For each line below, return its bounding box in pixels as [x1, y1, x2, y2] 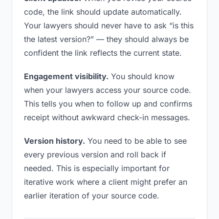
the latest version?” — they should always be [24, 34, 189, 44]
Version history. [24, 136, 85, 146]
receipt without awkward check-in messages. [24, 112, 190, 122]
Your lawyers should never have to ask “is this [24, 21, 194, 30]
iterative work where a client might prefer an [24, 177, 187, 187]
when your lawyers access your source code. [24, 85, 191, 95]
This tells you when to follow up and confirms [24, 99, 192, 109]
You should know [109, 71, 175, 81]
